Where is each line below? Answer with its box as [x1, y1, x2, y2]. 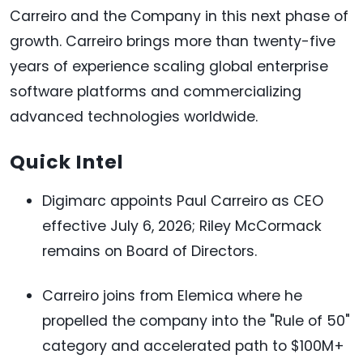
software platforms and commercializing [10, 82, 301, 102]
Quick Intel [10, 148, 124, 176]
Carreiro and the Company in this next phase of [10, 6, 348, 27]
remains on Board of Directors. [42, 241, 257, 262]
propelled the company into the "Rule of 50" [42, 311, 350, 331]
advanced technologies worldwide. [10, 107, 258, 127]
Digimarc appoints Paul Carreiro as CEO [42, 191, 323, 211]
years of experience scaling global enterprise [10, 57, 328, 77]
